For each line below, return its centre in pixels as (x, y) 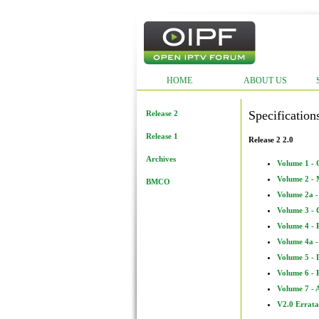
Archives (161, 159)
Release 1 (162, 136)
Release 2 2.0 (271, 140)
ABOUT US (265, 80)
